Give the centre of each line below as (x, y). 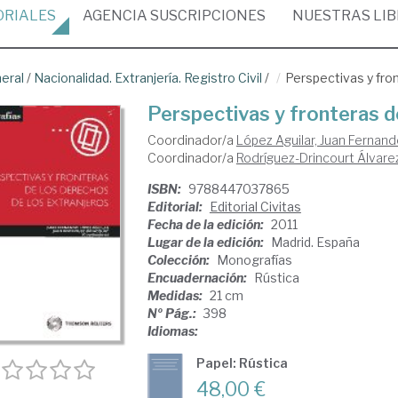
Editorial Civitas (255, 207)
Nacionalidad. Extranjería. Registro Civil (148, 78)
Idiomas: (172, 331)
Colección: (179, 260)
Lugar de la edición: (207, 242)
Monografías (254, 260)
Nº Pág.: (173, 313)
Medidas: (176, 295)
